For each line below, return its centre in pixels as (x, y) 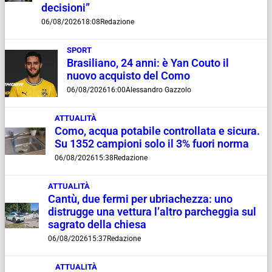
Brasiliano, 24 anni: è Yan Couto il (148, 63)
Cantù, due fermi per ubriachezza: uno (140, 199)
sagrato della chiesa (97, 225)
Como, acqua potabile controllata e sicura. (157, 131)
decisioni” (65, 8)
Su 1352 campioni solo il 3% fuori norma (151, 144)
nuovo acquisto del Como (129, 76)
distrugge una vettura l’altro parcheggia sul (152, 212)
